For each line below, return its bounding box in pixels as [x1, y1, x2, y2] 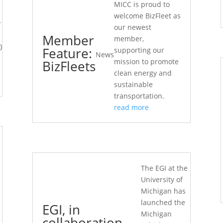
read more [113, 103, 149, 112]
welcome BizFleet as [113, 11, 181, 20]
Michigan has [140, 186, 186, 196]
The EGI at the [140, 163, 188, 173]
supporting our [113, 45, 164, 55]
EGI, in [42, 201, 80, 219]
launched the [140, 198, 185, 208]
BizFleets [42, 57, 96, 75]
